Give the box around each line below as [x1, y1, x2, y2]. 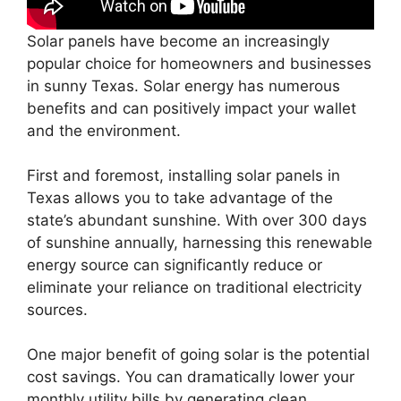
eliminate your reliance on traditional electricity [27, 277, 362, 296]
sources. [27, 300, 88, 319]
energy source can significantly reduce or [27, 255, 322, 274]
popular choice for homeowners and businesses [27, 54, 371, 73]
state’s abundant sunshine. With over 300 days [27, 210, 367, 229]
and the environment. [27, 121, 181, 140]
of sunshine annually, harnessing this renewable [27, 233, 372, 252]
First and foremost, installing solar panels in [27, 166, 340, 184]
